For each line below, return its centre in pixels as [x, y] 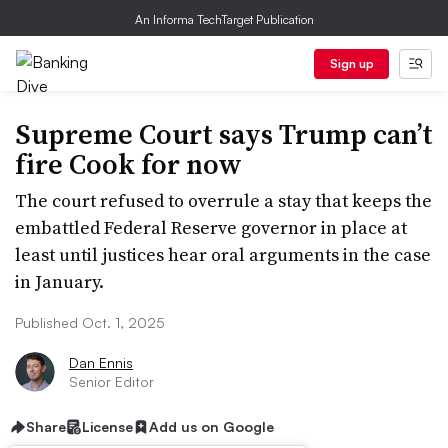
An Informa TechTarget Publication [224, 19]
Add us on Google [211, 426]
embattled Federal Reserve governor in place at [211, 227]
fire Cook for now [128, 164]
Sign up [351, 63]
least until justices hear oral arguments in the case [223, 254]
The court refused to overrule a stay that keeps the [223, 200]
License [107, 426]
